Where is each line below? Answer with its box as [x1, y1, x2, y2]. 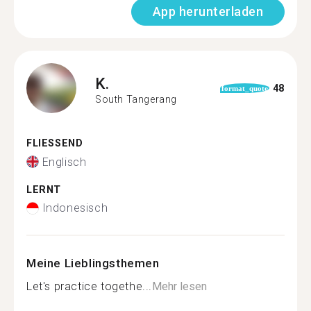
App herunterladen [152, 4, 263, 19]
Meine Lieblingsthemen [26, 256, 160, 270]
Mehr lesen [152, 280, 207, 293]
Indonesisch [42, 201, 108, 215]
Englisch [42, 155, 87, 169]
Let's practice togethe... [26, 280, 152, 293]
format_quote [221, 84, 269, 92]
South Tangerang [95, 93, 177, 105]
